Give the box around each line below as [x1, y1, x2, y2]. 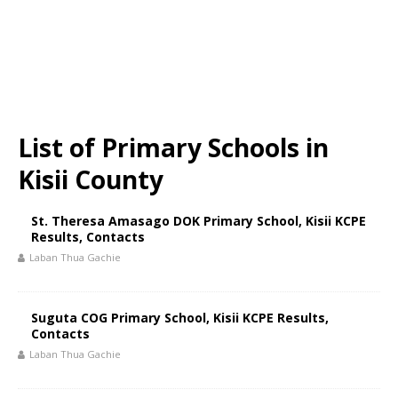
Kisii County [18, 163, 163, 196]
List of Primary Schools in [18, 131, 329, 164]
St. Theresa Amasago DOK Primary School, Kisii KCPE [31, 212, 366, 229]
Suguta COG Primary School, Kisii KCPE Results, [31, 309, 329, 326]
